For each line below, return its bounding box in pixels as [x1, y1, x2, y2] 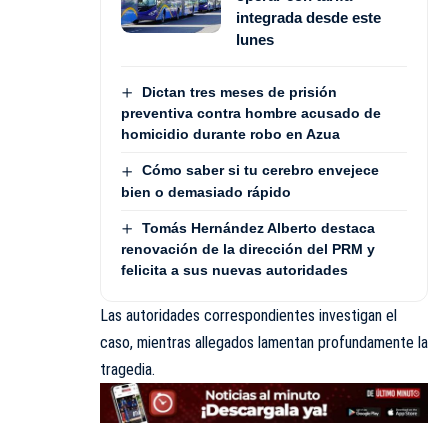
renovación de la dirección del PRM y [121, 240, 375, 257]
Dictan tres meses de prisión [141, 83, 337, 100]
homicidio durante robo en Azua [121, 126, 340, 143]
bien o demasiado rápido [121, 183, 291, 200]
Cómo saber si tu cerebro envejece [141, 162, 379, 179]
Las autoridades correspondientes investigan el [100, 305, 397, 325]
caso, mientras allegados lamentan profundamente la [100, 332, 428, 352]
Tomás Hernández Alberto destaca [141, 219, 375, 236]
